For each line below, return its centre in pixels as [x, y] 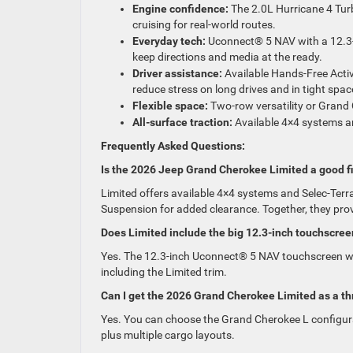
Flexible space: [170, 106]
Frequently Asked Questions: [173, 146]
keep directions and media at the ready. [227, 57]
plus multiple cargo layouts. [168, 335]
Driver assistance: [177, 73]
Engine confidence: [180, 9]
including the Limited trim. [164, 272]
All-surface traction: [182, 122]
